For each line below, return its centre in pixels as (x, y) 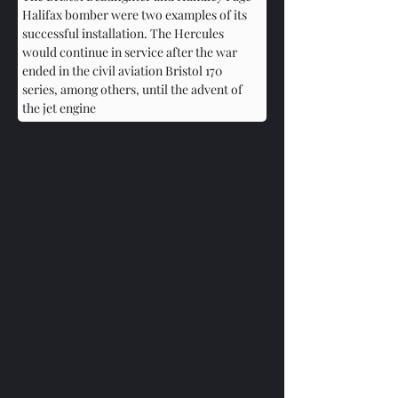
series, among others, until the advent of (134, 89)
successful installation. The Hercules (124, 33)
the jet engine (59, 108)
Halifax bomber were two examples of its (136, 15)
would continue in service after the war (131, 52)
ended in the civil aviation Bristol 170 (123, 71)
